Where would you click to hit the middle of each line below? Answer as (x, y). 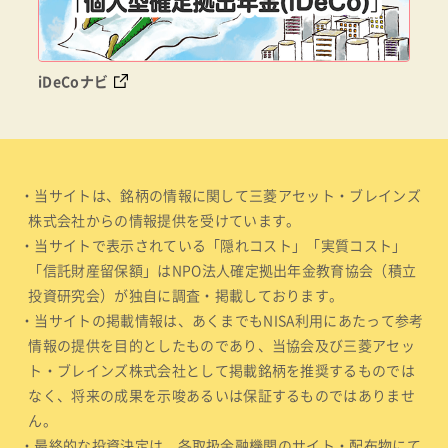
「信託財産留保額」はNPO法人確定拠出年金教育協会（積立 (222, 270)
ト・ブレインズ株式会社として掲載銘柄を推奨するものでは (222, 370)
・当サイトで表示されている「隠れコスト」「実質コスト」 (213, 245)
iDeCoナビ (73, 80)
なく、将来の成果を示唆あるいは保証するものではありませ (222, 395)
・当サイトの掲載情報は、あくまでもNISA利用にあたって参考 (222, 320)
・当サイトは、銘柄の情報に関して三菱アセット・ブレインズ (220, 195)
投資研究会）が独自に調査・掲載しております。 (186, 295)
